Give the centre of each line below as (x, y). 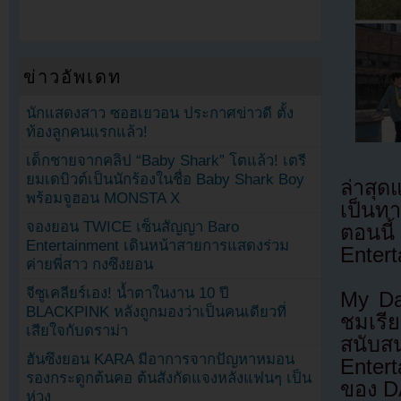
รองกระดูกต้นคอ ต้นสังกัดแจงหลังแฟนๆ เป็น (169, 379)
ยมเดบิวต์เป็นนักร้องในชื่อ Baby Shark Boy (166, 180)
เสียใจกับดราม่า (77, 331)
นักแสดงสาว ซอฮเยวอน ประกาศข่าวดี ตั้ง (160, 113)
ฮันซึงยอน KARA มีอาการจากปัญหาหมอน (161, 360)
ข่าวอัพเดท (73, 77)
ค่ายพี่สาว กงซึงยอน (90, 265)
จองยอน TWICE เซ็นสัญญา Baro (133, 227)
